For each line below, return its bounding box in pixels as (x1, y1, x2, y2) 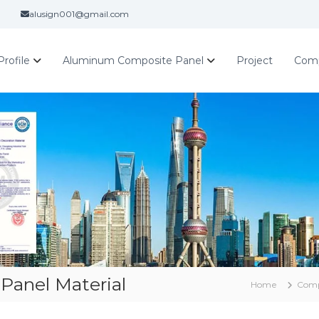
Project (236, 53, 273, 67)
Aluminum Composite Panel (63, 53, 204, 67)
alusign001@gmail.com (29, 9, 129, 19)
